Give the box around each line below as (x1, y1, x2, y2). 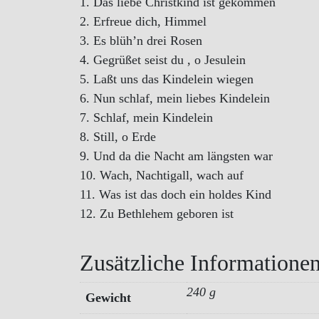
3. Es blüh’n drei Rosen (80, 33, 202, 48)
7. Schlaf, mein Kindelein (80, 110, 213, 125)
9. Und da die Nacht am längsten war (80, 149, 273, 164)
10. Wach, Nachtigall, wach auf (80, 168, 244, 183)
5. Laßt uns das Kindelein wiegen (80, 72, 253, 87)
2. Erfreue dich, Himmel (80, 14, 206, 29)
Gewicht (85, 291, 131, 305)
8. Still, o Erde (80, 130, 156, 145)
